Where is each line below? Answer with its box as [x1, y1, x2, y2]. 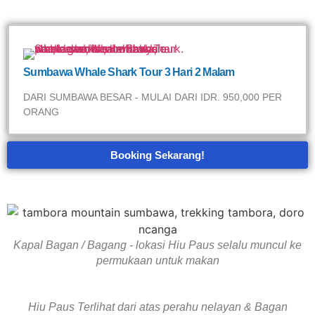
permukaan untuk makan [96, 255, 219, 266]
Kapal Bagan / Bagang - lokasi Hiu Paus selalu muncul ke [13, 239, 302, 251]
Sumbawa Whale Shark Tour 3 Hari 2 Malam [23, 66, 235, 78]
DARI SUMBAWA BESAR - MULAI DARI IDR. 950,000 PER [23, 91, 282, 103]
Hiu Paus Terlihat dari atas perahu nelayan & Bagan [27, 301, 288, 313]
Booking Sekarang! [110, 149, 205, 161]
